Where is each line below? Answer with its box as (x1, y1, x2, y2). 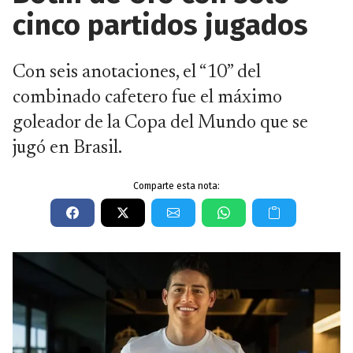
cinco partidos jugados (13, 8, 308, 43)
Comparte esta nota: (133, 180, 220, 191)
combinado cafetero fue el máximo (13, 88, 282, 107)
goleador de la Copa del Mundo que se (13, 113, 308, 132)
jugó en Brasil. (13, 139, 122, 158)
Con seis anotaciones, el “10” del (13, 63, 261, 82)
